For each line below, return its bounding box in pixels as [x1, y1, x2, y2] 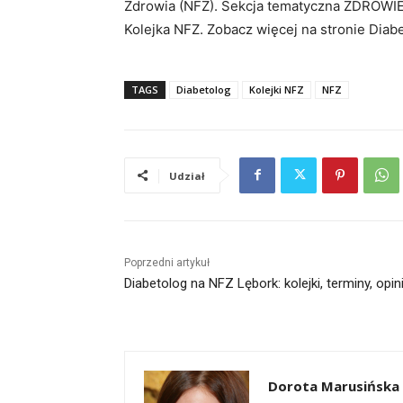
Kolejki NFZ [249, 82, 304, 96]
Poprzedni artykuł [124, 255, 210, 269]
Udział [169, 168, 204, 183]
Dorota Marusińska [268, 376, 399, 395]
